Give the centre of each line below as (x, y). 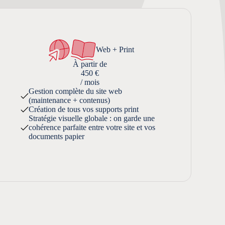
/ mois (90, 82)
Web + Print (115, 49)
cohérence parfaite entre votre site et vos (92, 127)
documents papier (56, 136)
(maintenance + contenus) (69, 100)
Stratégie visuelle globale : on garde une (91, 118)
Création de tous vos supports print (83, 109)
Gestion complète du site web (75, 91)
